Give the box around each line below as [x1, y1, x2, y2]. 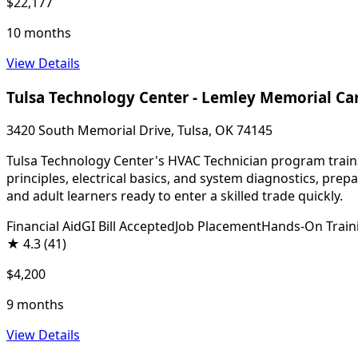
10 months [6, 23, 71, 42]
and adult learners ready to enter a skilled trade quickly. [6, 187, 343, 205]
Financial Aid [6, 217, 82, 236]
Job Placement [175, 217, 261, 236]
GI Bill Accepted [82, 217, 175, 236]
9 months [6, 296, 64, 314]
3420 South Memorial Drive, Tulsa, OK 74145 [6, 121, 272, 140]
